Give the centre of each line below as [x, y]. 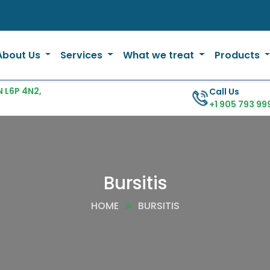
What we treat [159, 55]
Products [238, 55]
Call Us [224, 92]
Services [83, 55]
